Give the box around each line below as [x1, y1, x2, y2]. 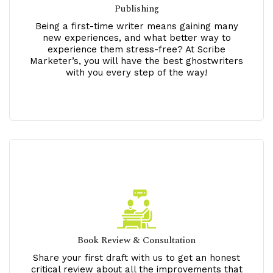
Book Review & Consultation [77, 233, 196, 248]
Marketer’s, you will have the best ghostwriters [30, 55, 243, 67]
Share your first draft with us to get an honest [33, 252, 240, 264]
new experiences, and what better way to [42, 32, 231, 44]
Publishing [114, 2, 159, 16]
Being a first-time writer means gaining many [35, 21, 238, 32]
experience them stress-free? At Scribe [48, 44, 225, 55]
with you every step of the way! [66, 67, 207, 79]
